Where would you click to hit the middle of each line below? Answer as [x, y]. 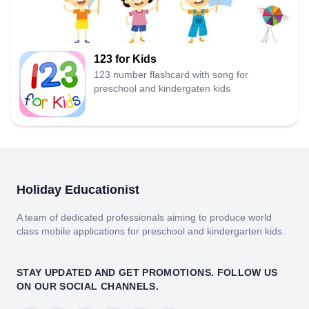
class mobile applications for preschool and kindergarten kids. [151, 231]
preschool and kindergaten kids [162, 89]
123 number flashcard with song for [171, 75]
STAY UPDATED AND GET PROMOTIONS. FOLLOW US [147, 273]
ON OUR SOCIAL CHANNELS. [88, 287]
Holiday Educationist [78, 190]
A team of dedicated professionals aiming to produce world [144, 218]
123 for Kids [125, 59]
